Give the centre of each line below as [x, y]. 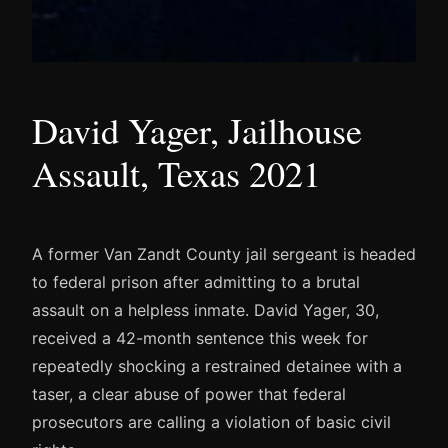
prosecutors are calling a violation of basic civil [211, 421]
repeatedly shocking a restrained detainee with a [217, 365]
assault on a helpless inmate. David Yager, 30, [205, 309]
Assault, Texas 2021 [176, 172]
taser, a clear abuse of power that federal [189, 393]
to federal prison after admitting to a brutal [196, 281]
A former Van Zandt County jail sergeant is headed [224, 253]
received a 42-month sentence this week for [200, 337]
